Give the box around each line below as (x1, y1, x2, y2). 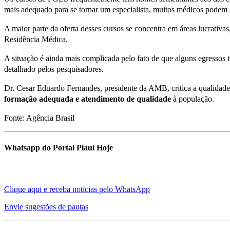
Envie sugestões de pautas (4, 202, 88, 212)
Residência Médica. (4, 34, 68, 44)
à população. (173, 94, 214, 103)
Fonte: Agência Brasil (4, 113, 74, 122)
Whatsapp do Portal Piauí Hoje (4, 143, 113, 152)
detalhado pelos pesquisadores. (4, 64, 104, 73)
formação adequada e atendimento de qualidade (4, 94, 173, 103)
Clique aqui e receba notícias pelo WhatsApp (4, 185, 150, 194)
